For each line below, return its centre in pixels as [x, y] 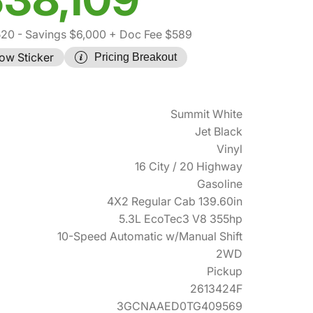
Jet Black [219, 132]
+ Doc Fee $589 [149, 35]
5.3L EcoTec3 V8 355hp [181, 219]
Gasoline [220, 184]
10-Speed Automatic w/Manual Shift [150, 236]
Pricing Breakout [136, 57]
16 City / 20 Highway [189, 167]
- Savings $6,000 [60, 35]
